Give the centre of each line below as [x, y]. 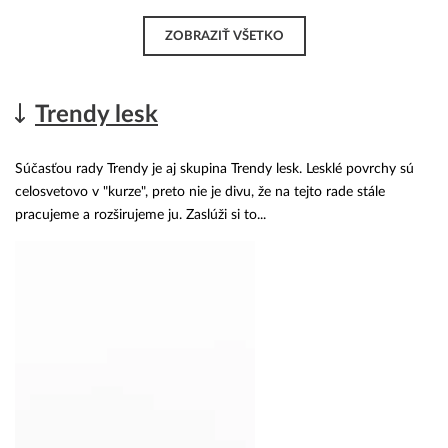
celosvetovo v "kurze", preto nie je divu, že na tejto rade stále [200, 191]
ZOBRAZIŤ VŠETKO [224, 36]
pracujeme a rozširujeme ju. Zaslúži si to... [140, 214]
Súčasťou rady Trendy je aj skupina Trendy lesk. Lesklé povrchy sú [214, 168]
